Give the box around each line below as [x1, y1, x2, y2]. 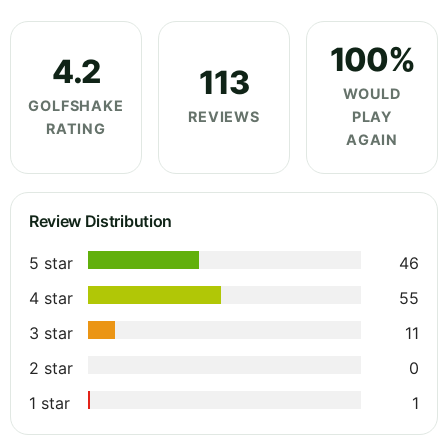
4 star [29, 288, 73, 309]
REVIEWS [187, 108, 261, 126]
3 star [29, 323, 73, 344]
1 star [29, 393, 70, 414]
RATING [45, 119, 107, 137]
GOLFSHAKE [28, 96, 124, 114]
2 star [29, 358, 73, 379]
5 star [29, 253, 73, 274]
